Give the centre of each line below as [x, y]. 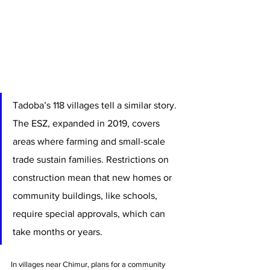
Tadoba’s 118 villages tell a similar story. [96, 105]
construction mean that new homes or [93, 177]
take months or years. [58, 231]
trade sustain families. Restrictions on [92, 159]
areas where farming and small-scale [90, 141]
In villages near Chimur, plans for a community [89, 264]
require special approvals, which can [90, 213]
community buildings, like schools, [86, 195]
